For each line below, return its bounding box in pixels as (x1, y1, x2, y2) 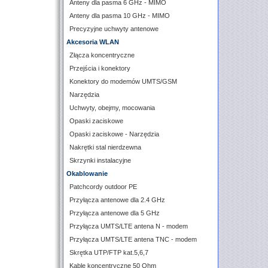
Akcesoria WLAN (66, 38, 119, 45)
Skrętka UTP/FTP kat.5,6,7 (69, 249, 148, 256)
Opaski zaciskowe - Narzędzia (69, 130, 159, 138)
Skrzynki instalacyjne (69, 157, 131, 164)
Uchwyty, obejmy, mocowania (69, 104, 155, 111)
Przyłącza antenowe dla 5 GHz (69, 209, 160, 217)
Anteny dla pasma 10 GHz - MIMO (69, 12, 170, 19)
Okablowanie (66, 170, 108, 177)
